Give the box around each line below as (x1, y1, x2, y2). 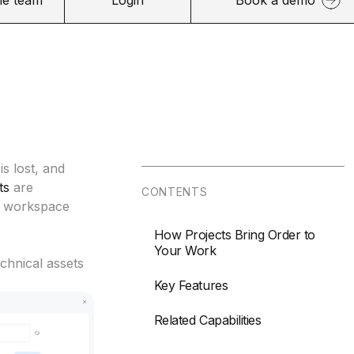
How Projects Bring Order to (153, 227, 315, 243)
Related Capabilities (153, 312, 262, 328)
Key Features (153, 277, 228, 293)
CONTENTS (141, 185, 208, 198)
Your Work (153, 243, 217, 258)
